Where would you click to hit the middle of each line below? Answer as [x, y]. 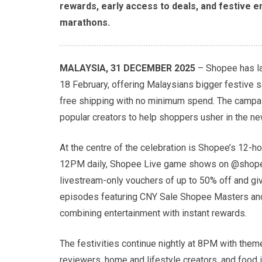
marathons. [85, 23]
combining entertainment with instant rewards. [153, 213]
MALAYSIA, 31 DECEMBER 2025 [129, 68]
